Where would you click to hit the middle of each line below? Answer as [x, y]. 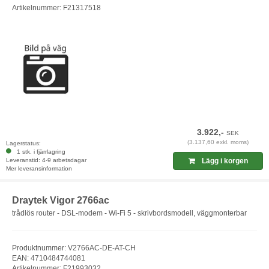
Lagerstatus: [23, 143]
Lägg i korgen [224, 161]
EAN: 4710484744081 [49, 258]
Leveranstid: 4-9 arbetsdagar [46, 160]
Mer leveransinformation [39, 168]
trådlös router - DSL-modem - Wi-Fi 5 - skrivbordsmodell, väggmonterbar [129, 213]
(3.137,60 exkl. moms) [218, 142]
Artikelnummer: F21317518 [56, 8]
